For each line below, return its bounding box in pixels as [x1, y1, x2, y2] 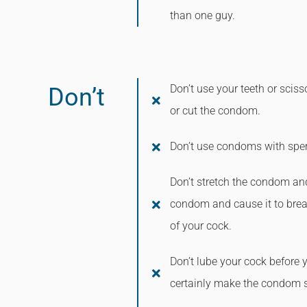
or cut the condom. [170, 104, 261, 117]
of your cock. [170, 219, 232, 232]
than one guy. [170, 9, 236, 22]
